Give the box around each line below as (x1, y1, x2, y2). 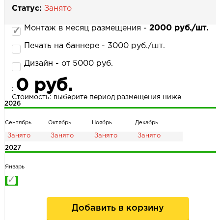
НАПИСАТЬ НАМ (36, 30, 188, 46)
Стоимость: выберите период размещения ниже (12, 94, 181, 101)
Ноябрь (91, 120, 112, 126)
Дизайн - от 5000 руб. (24, 60, 113, 68)
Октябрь (48, 120, 72, 126)
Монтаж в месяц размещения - (24, 25, 149, 32)
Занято (44, 5, 72, 13)
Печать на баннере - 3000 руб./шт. (24, 42, 165, 50)
